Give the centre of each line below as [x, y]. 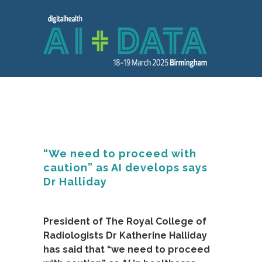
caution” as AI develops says [125, 168]
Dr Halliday [75, 182]
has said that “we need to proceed [127, 249]
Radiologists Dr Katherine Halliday [125, 235]
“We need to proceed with [120, 154]
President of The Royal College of [125, 221]
